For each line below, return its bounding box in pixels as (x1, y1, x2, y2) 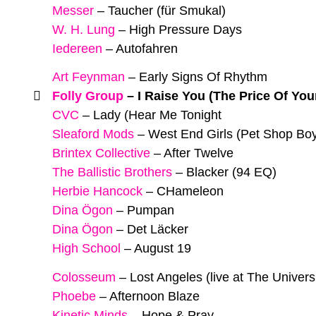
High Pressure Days (129, 22, 242, 37)
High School (52, 241, 121, 256)
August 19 (134, 241, 191, 256)
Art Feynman (52, 70, 125, 85)
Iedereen (52, 41, 102, 56)
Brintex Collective (52, 146, 150, 161)
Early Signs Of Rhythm (139, 70, 267, 85)
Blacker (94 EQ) (186, 165, 276, 180)
